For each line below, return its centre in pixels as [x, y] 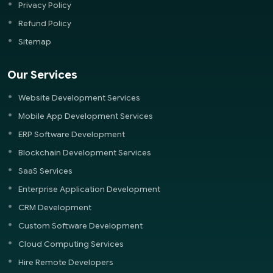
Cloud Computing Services [71, 244]
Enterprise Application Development [89, 189]
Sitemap [35, 41]
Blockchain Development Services [85, 152]
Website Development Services [79, 97]
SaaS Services [45, 171]
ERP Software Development [72, 134]
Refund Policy [45, 23]
